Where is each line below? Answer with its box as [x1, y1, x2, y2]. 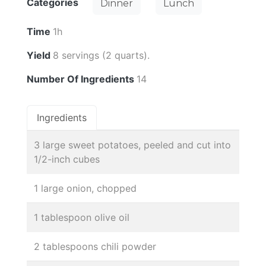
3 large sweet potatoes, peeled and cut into [34, 139, 231, 151]
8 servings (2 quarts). [53, 49, 150, 62]
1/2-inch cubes [34, 153, 100, 166]
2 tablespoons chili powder [34, 240, 156, 253]
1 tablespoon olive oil [34, 211, 129, 224]
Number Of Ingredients [27, 73, 137, 85]
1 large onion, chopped [34, 182, 137, 195]
